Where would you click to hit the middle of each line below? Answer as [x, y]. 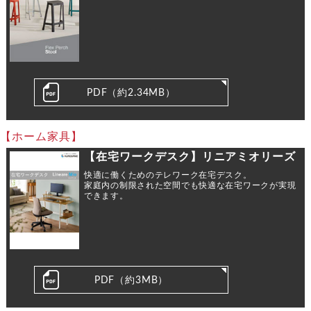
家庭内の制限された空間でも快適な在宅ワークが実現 [190, 186]
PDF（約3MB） [131, 281]
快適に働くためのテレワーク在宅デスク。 [168, 175]
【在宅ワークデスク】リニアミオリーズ [190, 157]
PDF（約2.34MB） [131, 93]
